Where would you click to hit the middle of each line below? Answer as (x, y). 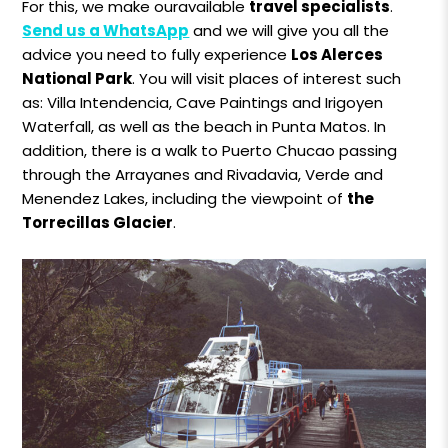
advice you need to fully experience (157, 54)
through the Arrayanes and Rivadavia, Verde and (203, 174)
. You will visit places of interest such (267, 78)
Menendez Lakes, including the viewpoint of (185, 198)
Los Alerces (337, 54)
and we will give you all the (289, 30)
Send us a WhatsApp (106, 30)
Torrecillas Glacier (98, 222)
